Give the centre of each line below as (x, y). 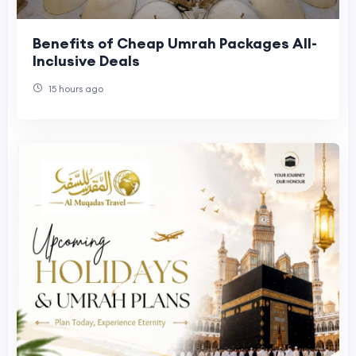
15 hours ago (75, 88)
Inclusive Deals (86, 60)
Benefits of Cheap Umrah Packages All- (175, 43)
